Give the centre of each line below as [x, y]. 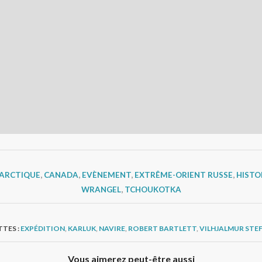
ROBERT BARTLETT [162, 229]
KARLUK [82, 229]
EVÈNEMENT [106, 175]
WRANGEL [101, 190]
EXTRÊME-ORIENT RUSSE [183, 175]
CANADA [61, 175]
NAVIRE [112, 229]
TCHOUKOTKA [153, 190]
